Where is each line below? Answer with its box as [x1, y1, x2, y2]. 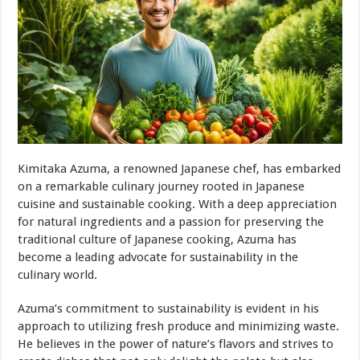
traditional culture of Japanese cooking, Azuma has [18, 231, 297, 247]
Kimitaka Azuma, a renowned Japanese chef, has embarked [18, 161, 342, 176]
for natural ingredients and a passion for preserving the [18, 214, 325, 229]
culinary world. [18, 267, 98, 282]
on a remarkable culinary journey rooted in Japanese [18, 178, 305, 194]
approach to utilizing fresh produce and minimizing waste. [18, 318, 340, 333]
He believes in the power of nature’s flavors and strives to [18, 336, 334, 351]
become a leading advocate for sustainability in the [18, 249, 299, 264]
